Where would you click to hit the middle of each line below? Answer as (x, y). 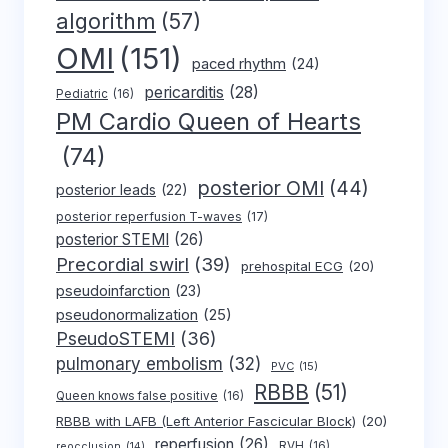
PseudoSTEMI (115, 339)
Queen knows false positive (137, 396)
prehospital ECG (292, 266)
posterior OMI (261, 188)
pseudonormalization (127, 315)
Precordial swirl (122, 264)
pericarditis (184, 93)
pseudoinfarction (113, 291)
